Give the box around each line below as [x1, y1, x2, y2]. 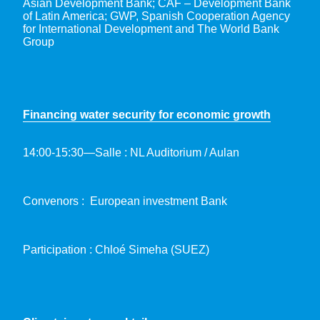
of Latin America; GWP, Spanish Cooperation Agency [23, 9, 290, 22]
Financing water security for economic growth [23, 108, 271, 121]
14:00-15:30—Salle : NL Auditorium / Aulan [23, 146, 239, 159]
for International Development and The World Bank [23, 22, 279, 35]
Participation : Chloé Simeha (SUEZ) [23, 243, 209, 256]
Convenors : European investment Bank [23, 194, 227, 207]
